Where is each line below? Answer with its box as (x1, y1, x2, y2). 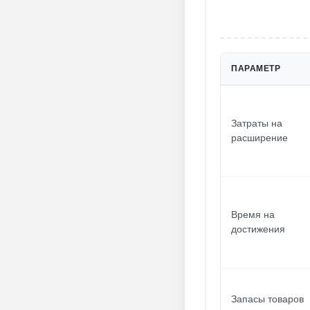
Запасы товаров (231, 293, 304, 304)
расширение (231, 132, 288, 143)
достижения (231, 224, 285, 235)
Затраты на (231, 118, 282, 129)
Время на (231, 209, 275, 220)
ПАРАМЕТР (231, 64, 280, 73)
